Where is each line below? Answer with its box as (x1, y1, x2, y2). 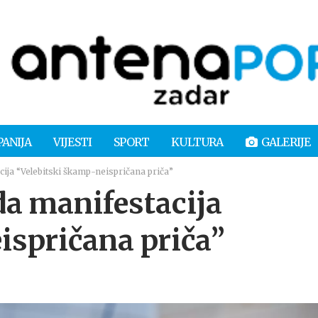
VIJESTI (53, 134, 92, 149)
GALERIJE (261, 134, 311, 149)
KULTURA (171, 134, 224, 149)
